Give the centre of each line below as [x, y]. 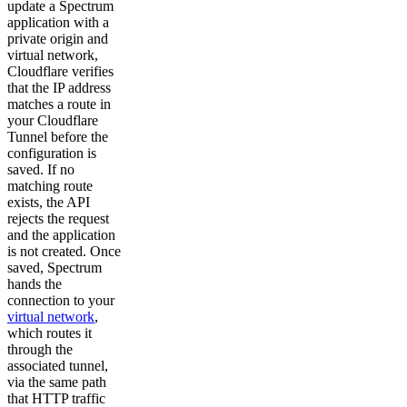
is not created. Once [64, 251]
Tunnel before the [58, 136]
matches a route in [59, 104]
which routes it [50, 333]
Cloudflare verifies [60, 71]
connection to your [61, 300]
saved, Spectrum [55, 267]
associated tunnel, [58, 365]
